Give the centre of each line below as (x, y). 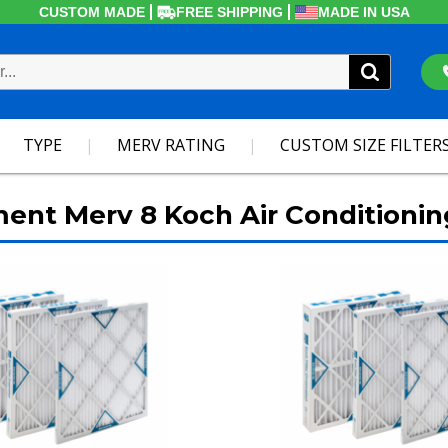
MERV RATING (171, 145)
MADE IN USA (363, 12)
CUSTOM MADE (91, 12)
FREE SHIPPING (229, 12)
